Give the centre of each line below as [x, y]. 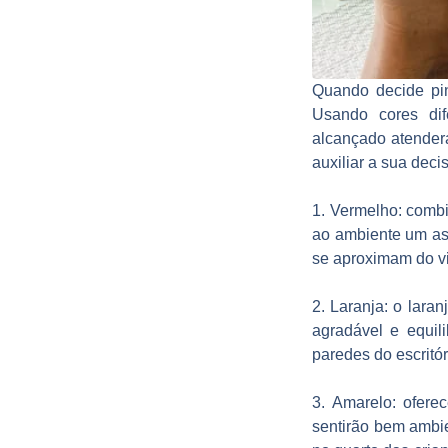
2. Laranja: [350, 306]
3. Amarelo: [354, 402]
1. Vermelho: [357, 210]
